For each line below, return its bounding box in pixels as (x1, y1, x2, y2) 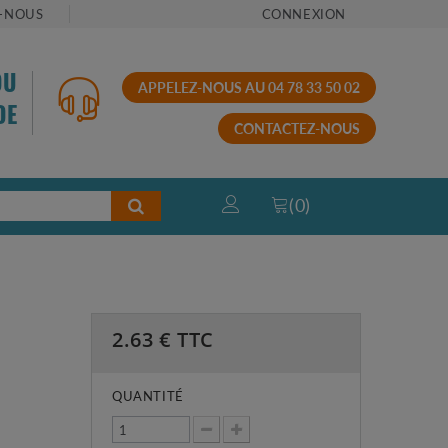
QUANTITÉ (111, 385, 184, 405)
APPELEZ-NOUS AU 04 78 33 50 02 (137, 76, 360, 97)
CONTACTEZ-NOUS (233, 117, 360, 138)
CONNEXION (261, 4, 346, 23)
